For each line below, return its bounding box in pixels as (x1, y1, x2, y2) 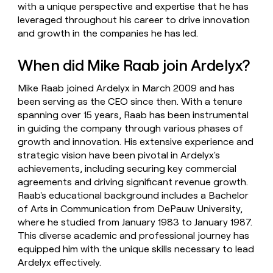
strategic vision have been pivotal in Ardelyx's (18, 149, 221, 161)
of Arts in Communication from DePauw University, (18, 203, 243, 215)
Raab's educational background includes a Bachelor (18, 190, 249, 202)
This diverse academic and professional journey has (18, 230, 250, 242)
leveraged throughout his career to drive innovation (18, 14, 250, 26)
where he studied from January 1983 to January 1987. (18, 216, 253, 229)
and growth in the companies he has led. (18, 27, 199, 40)
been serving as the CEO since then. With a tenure (18, 96, 243, 108)
